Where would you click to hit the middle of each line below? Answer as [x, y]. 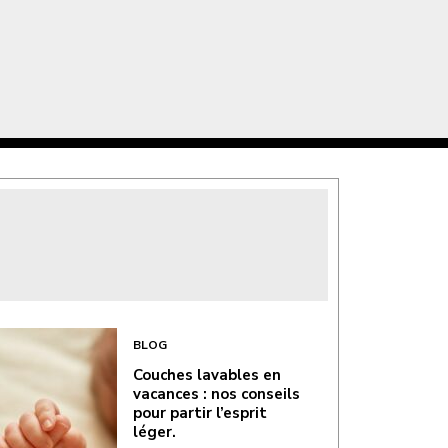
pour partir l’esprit [199, 412]
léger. [154, 431]
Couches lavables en [206, 374]
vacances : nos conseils [216, 393]
